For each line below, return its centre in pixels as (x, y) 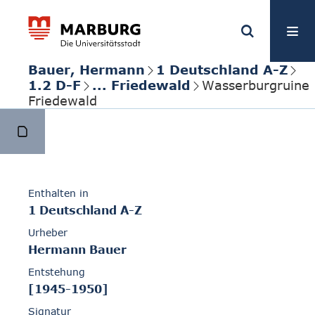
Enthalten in (58, 193)
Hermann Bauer (77, 250)
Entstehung (57, 272)
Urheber (48, 233)
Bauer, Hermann (86, 70)
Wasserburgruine (256, 85)
